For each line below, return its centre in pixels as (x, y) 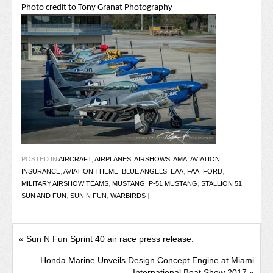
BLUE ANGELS (144, 172)
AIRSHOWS (152, 159)
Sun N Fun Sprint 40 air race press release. (110, 239)
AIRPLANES (113, 159)
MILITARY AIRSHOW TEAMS (65, 184)
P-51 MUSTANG (173, 184)
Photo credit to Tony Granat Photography (97, 8)
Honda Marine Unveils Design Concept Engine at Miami (147, 261)
